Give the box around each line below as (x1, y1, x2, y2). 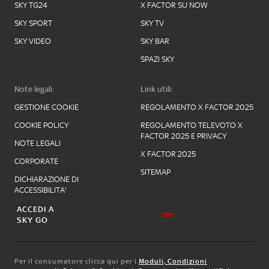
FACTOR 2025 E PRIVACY (141, 131, 226, 141)
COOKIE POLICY (14, 120, 68, 130)
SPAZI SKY (141, 54, 174, 64)
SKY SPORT (14, 18, 52, 28)
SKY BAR (141, 36, 169, 46)
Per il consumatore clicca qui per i (14, 256, 139, 265)
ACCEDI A (17, 204, 54, 214)
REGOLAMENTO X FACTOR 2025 (141, 102, 253, 112)
